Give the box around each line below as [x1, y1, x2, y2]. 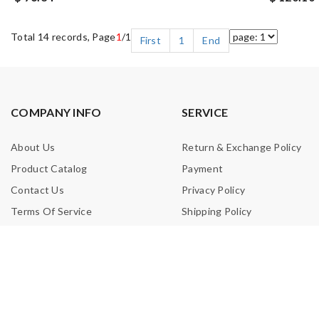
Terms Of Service [11, 205, 92, 217]
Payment [182, 162, 224, 174]
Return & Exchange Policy [182, 141, 302, 153]
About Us [11, 141, 56, 153]
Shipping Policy [182, 205, 252, 217]
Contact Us [11, 184, 64, 196]
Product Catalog [11, 162, 88, 174]
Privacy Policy [182, 184, 246, 196]
